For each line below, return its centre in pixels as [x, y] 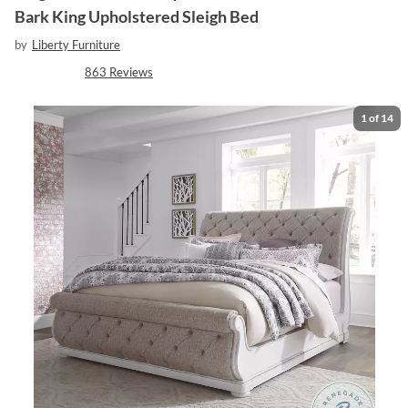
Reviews [131, 71]
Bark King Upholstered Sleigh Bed [137, 16]
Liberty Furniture [76, 44]
